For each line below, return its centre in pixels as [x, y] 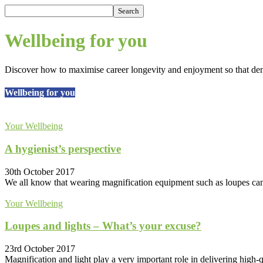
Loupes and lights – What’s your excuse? [103, 226]
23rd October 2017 [40, 249]
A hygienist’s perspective [63, 149]
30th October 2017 [40, 171]
